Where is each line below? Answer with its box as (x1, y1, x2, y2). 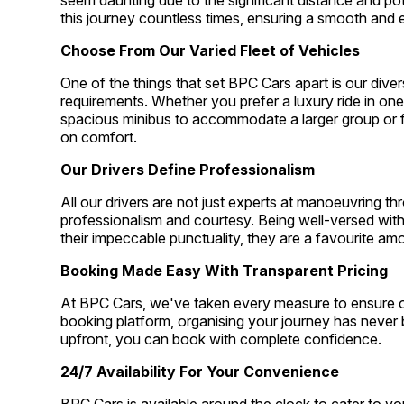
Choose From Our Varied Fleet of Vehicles (60, 41, 361, 60)
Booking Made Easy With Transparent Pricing (60, 262, 389, 280)
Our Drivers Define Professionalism (60, 161, 316, 179)
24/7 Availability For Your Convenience (60, 363, 340, 381)
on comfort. (60, 128, 138, 147)
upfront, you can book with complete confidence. (60, 330, 382, 349)
